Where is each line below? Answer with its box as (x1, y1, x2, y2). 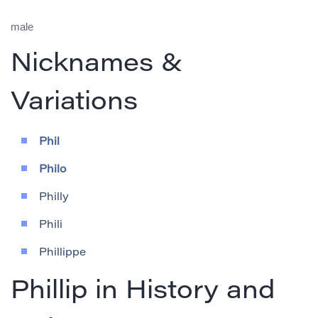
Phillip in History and (11, 280, 275, 306)
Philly (39, 192, 69, 204)
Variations (11, 91, 138, 117)
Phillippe (39, 248, 86, 259)
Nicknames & (11, 53, 183, 79)
